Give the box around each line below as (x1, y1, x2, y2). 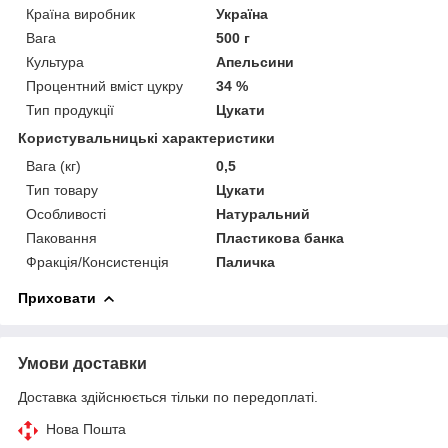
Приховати (18, 289, 96, 306)
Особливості (26, 205, 106, 222)
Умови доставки (18, 354, 147, 372)
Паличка (216, 253, 276, 270)
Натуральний (216, 205, 311, 222)
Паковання (26, 229, 97, 246)
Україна (216, 5, 269, 22)
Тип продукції (26, 101, 114, 118)
